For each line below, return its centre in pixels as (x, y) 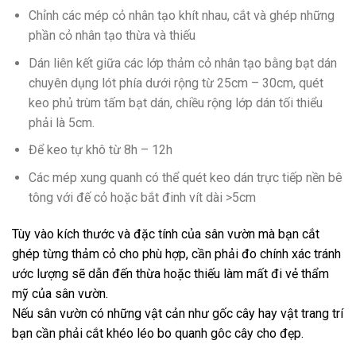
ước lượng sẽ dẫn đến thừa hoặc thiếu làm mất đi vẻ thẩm (170, 273)
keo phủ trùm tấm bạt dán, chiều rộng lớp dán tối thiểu (175, 103)
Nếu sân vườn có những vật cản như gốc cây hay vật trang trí (178, 313)
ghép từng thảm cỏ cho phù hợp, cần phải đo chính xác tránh (176, 253)
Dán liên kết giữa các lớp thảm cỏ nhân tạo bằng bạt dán (182, 63)
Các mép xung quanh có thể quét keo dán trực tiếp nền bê (185, 177)
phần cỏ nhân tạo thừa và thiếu (112, 36)
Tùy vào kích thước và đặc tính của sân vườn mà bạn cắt (166, 234)
